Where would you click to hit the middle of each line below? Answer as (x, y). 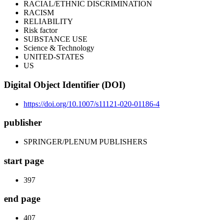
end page (22, 199)
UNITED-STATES (54, 57)
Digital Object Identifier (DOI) (65, 85)
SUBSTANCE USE (55, 39)
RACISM (39, 13)
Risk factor (41, 30)
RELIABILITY (48, 22)
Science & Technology (59, 48)
